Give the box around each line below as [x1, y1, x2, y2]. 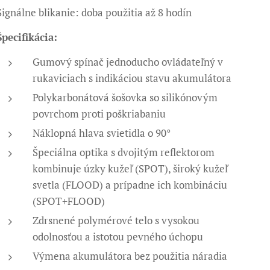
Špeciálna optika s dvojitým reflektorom [33, 145, 215, 159]
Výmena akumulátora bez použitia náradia [33, 249, 228, 263]
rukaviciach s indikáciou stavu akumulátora [33, 71, 232, 85]
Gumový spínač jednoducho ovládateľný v [33, 55, 224, 69]
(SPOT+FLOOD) [33, 194, 105, 208]
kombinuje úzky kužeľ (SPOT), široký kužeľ [33, 162, 228, 175]
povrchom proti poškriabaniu [33, 107, 166, 121]
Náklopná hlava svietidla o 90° [33, 126, 171, 140]
